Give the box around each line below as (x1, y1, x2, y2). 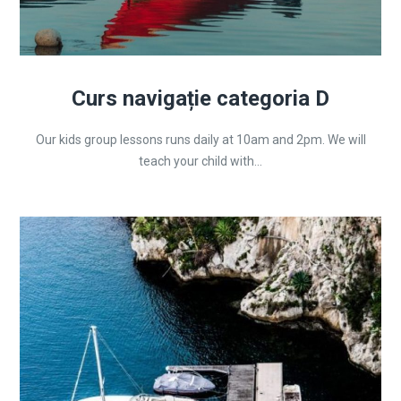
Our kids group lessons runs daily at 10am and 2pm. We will (35, 132, 366, 147)
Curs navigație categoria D (72, 86, 329, 111)
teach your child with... (139, 154, 262, 168)
